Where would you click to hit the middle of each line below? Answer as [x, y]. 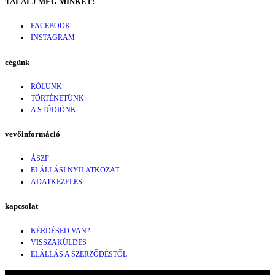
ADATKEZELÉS [56, 182]
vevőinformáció [33, 134]
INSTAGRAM [53, 38]
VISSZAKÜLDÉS [59, 242]
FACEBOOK [51, 26]
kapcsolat [21, 206]
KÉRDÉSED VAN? [60, 230]
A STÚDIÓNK [53, 110]
